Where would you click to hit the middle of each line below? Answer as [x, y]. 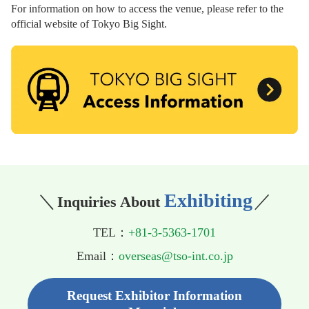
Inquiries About [110, 201]
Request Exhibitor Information [154, 295]
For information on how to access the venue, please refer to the [147, 9]
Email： [97, 256]
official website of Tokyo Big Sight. [89, 24]
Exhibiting [208, 200]
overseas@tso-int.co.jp [176, 256]
